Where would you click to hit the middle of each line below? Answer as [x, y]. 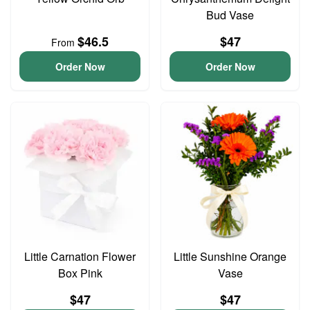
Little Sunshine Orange [230, 256]
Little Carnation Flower [80, 256]
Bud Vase [230, 15]
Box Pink [80, 273]
